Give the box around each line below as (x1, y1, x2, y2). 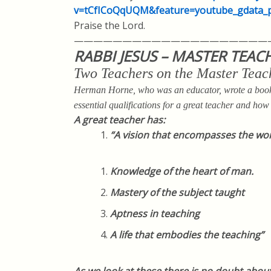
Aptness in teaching (110, 207, 200, 220)
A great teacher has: (74, 113, 165, 126)
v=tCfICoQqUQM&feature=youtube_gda (74, 4, 254, 17)
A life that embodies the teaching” (110, 228, 264, 241)
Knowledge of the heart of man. (110, 165, 253, 178)
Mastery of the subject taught (110, 186, 244, 199)
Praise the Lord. (74, 19, 145, 32)
